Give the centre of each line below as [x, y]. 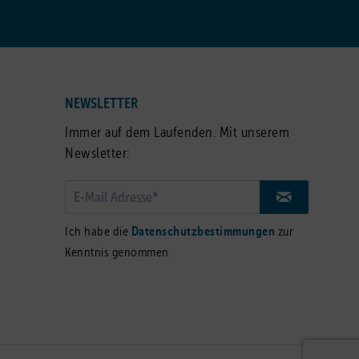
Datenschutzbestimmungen [203, 232]
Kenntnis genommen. [118, 253]
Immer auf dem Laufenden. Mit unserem [177, 133]
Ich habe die [98, 232]
